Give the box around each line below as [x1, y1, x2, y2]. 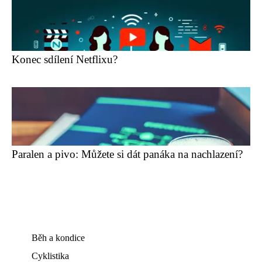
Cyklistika [32, 251, 69, 261]
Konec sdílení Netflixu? [12, 53, 118, 65]
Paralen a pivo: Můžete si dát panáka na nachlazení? [12, 148, 243, 160]
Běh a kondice [32, 233, 85, 243]
